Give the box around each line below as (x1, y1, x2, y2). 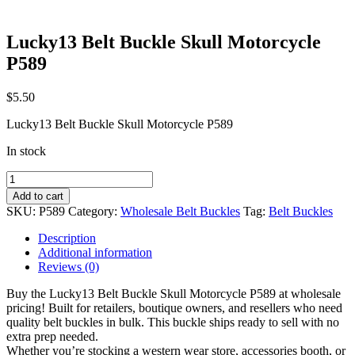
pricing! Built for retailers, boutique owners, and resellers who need (6, 300, 342, 315)
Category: (68, 204, 120, 218)
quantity (6, 255, 46, 269)
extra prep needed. (6, 329, 98, 343)
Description (38, 231, 96, 245)
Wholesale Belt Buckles (120, 204, 240, 218)
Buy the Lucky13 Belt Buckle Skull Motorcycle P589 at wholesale (6, 286, 341, 300)
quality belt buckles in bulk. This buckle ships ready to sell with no (6, 315, 339, 329)
